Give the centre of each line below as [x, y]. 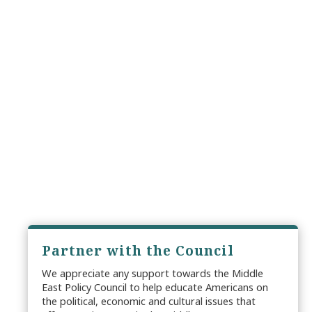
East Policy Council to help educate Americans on [155, 287]
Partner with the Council [138, 251]
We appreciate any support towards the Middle [153, 273]
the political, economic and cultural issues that [149, 301]
